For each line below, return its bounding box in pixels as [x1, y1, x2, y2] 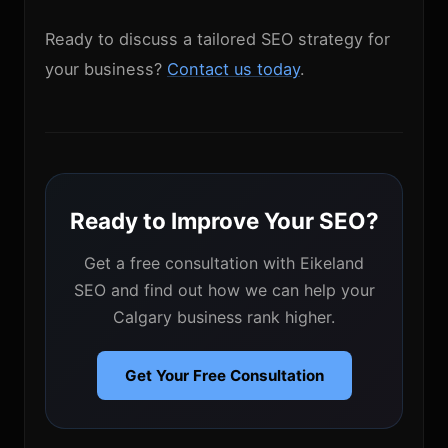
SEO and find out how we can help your [73, 280, 375, 300]
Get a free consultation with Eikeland [84, 253, 364, 273]
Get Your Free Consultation [124, 366, 324, 385]
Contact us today [167, 59, 300, 79]
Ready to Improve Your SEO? [69, 207, 379, 234]
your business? [45, 59, 167, 79]
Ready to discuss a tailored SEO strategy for [45, 29, 390, 49]
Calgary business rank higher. [113, 307, 335, 327]
